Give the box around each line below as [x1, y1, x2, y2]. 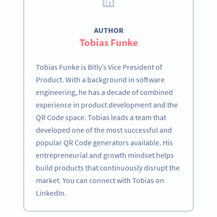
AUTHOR [93, 25, 124, 35]
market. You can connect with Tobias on [36, 175, 164, 186]
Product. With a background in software [36, 75, 165, 85]
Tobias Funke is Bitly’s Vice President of [36, 62, 162, 72]
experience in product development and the [36, 100, 178, 110]
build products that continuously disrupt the [36, 163, 180, 173]
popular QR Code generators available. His [36, 138, 173, 148]
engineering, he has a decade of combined [36, 87, 173, 97]
